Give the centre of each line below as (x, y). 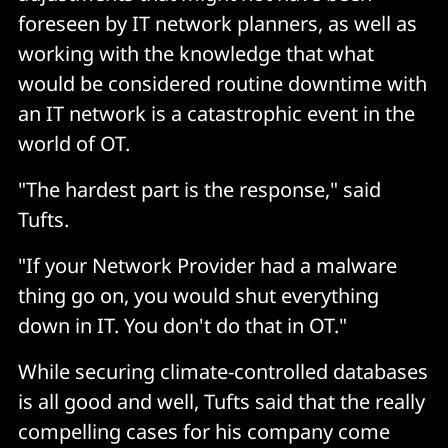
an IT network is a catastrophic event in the (216, 114)
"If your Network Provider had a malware (207, 266)
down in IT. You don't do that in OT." (182, 326)
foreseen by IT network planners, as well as (217, 24)
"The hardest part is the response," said (199, 190)
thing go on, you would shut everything (198, 296)
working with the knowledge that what (196, 54)
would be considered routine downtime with (222, 84)
